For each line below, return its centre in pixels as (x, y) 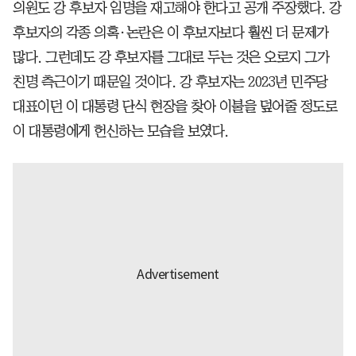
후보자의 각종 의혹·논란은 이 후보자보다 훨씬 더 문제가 (171, 32)
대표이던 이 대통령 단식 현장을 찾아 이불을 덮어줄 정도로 (175, 106)
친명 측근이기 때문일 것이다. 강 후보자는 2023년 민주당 (170, 81)
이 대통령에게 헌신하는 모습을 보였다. (121, 131)
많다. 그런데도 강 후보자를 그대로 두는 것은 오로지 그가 (171, 57)
